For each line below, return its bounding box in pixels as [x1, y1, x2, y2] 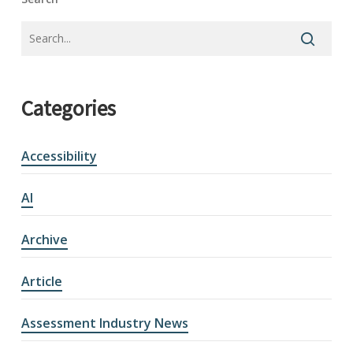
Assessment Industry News [20, 314, 188, 332]
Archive [20, 230, 68, 248]
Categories [20, 94, 116, 121]
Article [20, 272, 62, 290]
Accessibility [20, 147, 97, 165]
